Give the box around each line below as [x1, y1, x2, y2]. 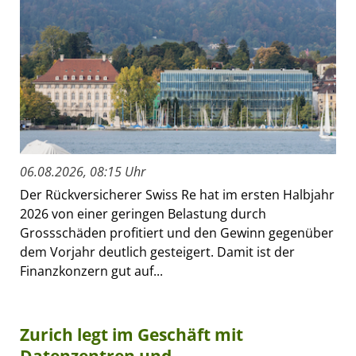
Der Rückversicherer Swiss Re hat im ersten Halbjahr [20, 186, 335, 204]
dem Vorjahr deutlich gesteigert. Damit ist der [20, 243, 295, 261]
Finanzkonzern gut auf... [20, 262, 163, 281]
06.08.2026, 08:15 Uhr [20, 163, 145, 181]
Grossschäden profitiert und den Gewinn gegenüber [20, 224, 334, 242]
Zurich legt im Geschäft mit [20, 323, 243, 346]
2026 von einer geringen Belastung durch [20, 205, 266, 223]
